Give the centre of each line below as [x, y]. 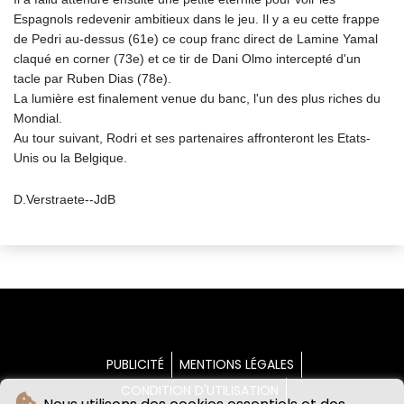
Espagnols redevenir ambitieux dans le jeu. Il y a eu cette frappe [197, 19]
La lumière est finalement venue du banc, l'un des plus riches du [197, 99]
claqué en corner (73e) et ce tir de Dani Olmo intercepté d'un [187, 59]
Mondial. [38, 119]
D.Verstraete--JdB [64, 200]
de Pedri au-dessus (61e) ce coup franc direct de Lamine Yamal [196, 39]
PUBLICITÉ [135, 365]
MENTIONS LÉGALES [236, 365]
